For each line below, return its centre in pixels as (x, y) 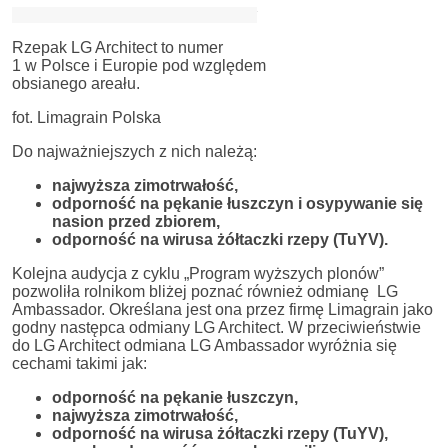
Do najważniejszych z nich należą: (134, 151)
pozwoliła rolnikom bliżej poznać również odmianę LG (205, 291)
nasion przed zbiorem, (136, 221)
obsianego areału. (76, 83)
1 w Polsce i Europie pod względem (139, 65)
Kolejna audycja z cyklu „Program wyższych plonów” (198, 273)
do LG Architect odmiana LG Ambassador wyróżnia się (204, 345)
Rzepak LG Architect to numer (117, 47)
